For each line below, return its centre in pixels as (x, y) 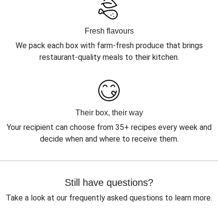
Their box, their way (109, 113)
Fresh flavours (109, 31)
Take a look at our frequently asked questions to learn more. (109, 198)
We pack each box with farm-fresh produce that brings (109, 45)
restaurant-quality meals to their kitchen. (109, 57)
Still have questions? (109, 182)
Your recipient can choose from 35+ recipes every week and (109, 127)
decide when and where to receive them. (109, 139)
